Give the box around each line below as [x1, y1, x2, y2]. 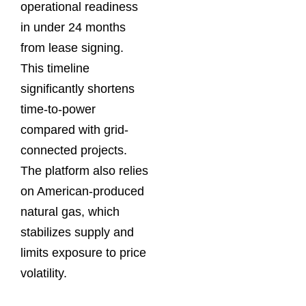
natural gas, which [20, 204, 120, 219]
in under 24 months [20, 20, 126, 34]
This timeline [20, 61, 89, 75]
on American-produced [20, 184, 144, 198]
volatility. [20, 266, 67, 280]
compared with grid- [20, 122, 128, 137]
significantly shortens [20, 81, 135, 96]
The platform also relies [20, 163, 148, 178]
